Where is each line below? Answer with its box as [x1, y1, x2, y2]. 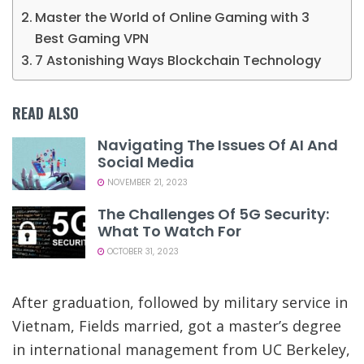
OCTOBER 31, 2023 [105, 245, 179, 258]
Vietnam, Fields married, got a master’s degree [12, 315, 341, 336]
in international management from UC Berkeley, [12, 339, 350, 359]
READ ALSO [12, 102, 79, 124]
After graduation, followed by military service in [12, 292, 348, 312]
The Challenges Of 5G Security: [97, 203, 329, 224]
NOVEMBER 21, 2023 [105, 176, 188, 189]
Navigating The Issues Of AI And [97, 135, 338, 156]
